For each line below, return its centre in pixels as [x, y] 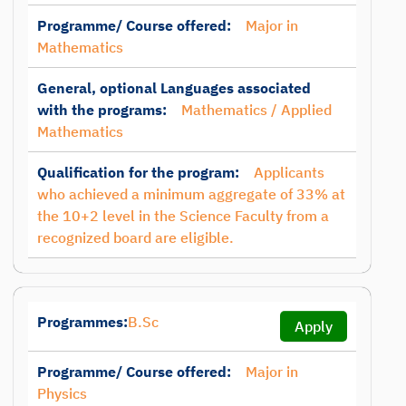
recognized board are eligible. [135, 237]
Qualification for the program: [138, 172]
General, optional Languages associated [174, 88]
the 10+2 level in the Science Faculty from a [183, 216]
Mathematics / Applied [256, 110]
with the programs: [102, 110]
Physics [62, 393]
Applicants [289, 172]
